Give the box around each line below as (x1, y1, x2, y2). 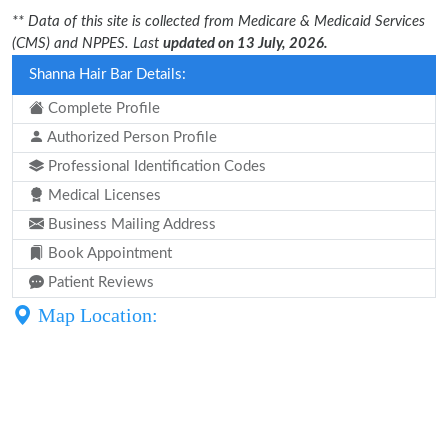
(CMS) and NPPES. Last (12, 36, 163, 51)
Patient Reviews (44, 275, 154, 290)
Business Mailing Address (44, 217, 216, 232)
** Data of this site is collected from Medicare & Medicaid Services (12, 14, 425, 29)
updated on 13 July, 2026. (163, 36, 328, 51)
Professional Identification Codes (44, 159, 266, 174)
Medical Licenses (44, 188, 161, 203)
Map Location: (33, 304, 158, 326)
